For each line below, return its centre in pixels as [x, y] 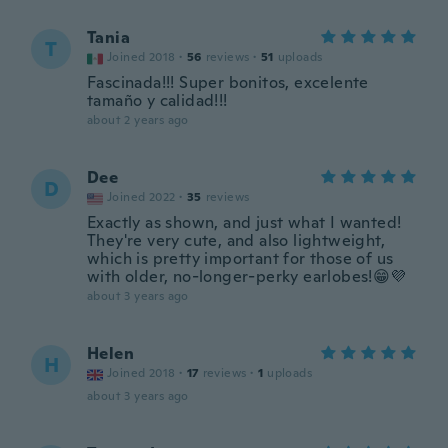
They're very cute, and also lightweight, [236, 240]
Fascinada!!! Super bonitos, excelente [228, 82]
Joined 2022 [141, 197]
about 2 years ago [138, 120]
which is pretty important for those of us [240, 258]
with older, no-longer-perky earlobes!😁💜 [247, 276]
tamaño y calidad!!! [157, 100]
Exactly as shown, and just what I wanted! [244, 222]
